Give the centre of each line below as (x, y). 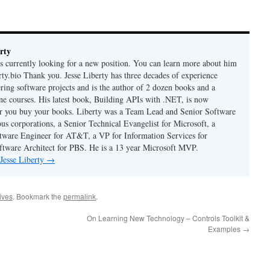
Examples (225, 228)
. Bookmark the (38, 196)
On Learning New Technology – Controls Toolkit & (168, 218)
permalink (80, 196)
